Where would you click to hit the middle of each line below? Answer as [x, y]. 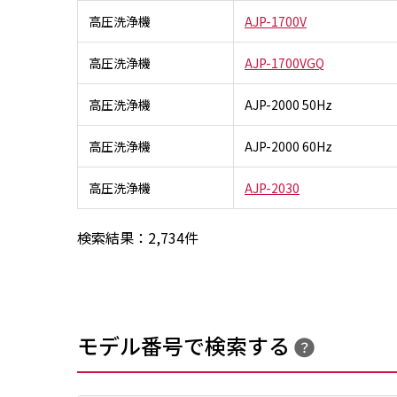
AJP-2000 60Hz [288, 146]
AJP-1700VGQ [284, 62]
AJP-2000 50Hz [288, 104]
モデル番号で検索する [183, 345]
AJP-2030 [272, 187]
